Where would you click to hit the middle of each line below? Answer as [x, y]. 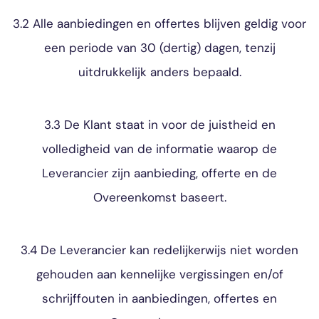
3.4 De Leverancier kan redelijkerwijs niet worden [159, 250]
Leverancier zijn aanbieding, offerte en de [159, 173]
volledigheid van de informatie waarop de [159, 149]
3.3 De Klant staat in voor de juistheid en [159, 125]
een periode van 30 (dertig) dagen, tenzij [159, 48]
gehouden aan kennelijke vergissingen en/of [159, 274]
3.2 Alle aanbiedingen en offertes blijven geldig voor [159, 23]
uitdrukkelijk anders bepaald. [159, 72]
